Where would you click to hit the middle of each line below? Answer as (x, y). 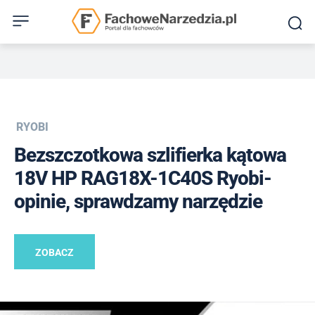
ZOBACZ (54, 252)
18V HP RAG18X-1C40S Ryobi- (143, 178)
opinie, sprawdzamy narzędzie (138, 201)
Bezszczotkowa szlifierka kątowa (150, 155)
